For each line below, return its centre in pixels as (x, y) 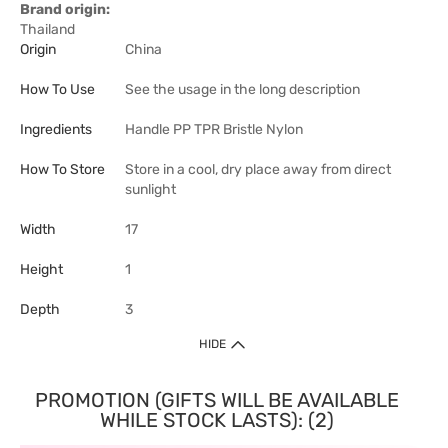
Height (41, 269)
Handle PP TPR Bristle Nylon (214, 129)
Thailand (47, 29)
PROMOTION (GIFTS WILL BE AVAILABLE (216, 400)
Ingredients (56, 129)
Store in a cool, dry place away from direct (258, 169)
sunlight (150, 189)
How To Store (62, 169)
